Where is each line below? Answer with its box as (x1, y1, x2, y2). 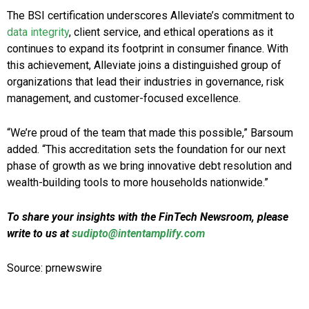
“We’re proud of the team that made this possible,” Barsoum (7, 126, 293, 140)
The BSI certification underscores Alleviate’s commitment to (7, 9, 295, 23)
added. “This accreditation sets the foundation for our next (7, 143, 286, 157)
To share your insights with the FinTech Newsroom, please (7, 210, 288, 224)
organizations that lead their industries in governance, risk (7, 75, 284, 89)
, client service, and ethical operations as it (69, 26, 273, 39)
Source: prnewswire (7, 261, 102, 275)
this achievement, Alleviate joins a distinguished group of (7, 59, 281, 72)
